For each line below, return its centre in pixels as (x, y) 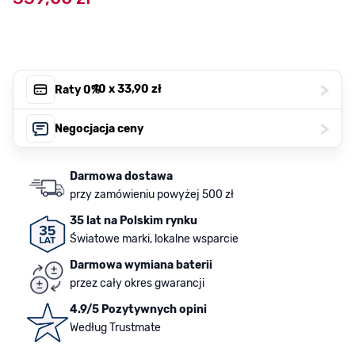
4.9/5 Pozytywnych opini (138, 310)
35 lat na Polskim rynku (134, 221)
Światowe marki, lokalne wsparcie (154, 239)
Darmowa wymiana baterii (141, 265)
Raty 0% (77, 90)
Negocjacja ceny (99, 128)
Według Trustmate (115, 328)
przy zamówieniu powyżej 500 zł (152, 195)
